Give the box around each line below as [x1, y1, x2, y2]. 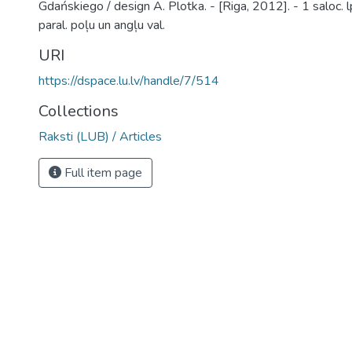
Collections [38, 101, 119, 122]
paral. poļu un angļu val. [38, 16, 165, 34]
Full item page [61, 164, 142, 181]
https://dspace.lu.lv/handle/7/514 [38, 72, 219, 90]
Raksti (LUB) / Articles [38, 128, 162, 145]
